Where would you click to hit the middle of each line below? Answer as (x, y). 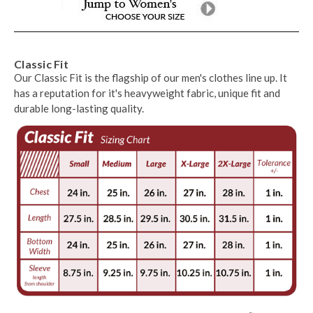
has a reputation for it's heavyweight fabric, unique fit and (147, 93)
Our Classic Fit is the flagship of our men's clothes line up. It (151, 77)
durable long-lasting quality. (79, 108)
